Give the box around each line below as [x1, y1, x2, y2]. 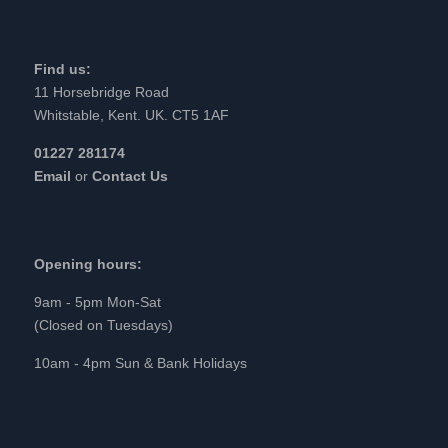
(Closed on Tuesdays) [34, 316, 173, 333]
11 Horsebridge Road [34, 83, 169, 100]
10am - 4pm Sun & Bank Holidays [34, 354, 247, 371]
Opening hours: [34, 255, 142, 272]
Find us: [34, 60, 91, 77]
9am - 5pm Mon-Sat [34, 293, 161, 310]
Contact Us [92, 167, 168, 184]
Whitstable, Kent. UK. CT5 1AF [34, 106, 229, 123]
